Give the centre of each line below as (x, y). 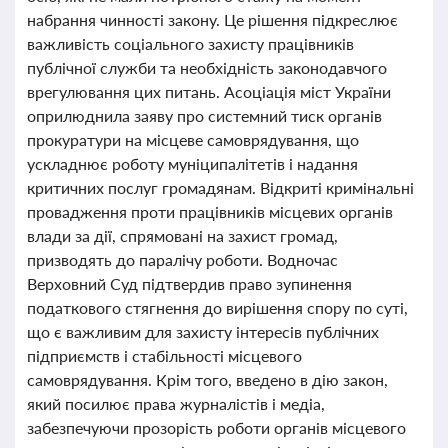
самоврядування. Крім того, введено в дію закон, (207, 379)
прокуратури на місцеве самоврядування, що (193, 139)
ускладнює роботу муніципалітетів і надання (192, 163)
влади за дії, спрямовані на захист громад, (182, 235)
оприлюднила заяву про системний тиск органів (204, 115)
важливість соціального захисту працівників (190, 43)
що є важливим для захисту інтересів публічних (203, 331)
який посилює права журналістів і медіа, (176, 403)
